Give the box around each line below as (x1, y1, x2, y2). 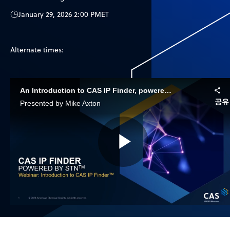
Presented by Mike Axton (20, 99, 101, 108)
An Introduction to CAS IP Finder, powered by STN (164, 86, 171, 94)
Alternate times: (10, 44, 64, 55)
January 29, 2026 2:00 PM (18, 9, 101, 20)
